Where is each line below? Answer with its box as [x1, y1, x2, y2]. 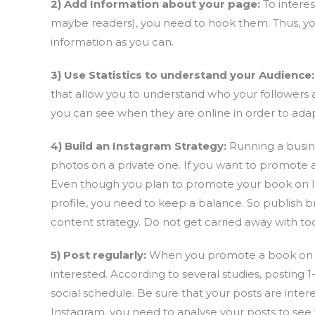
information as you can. [51, 35, 174, 49]
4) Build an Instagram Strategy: [51, 139, 229, 153]
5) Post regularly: [51, 248, 149, 262]
